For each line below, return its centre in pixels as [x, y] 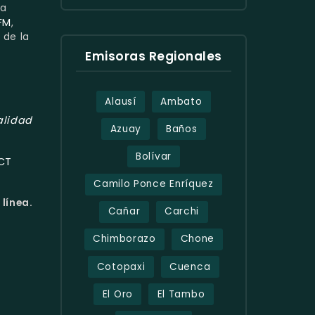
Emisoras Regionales [154, 56]
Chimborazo [124, 239]
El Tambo [181, 294]
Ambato [181, 101]
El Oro [117, 294]
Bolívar [154, 156]
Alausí [121, 101]
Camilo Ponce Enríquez [154, 184]
